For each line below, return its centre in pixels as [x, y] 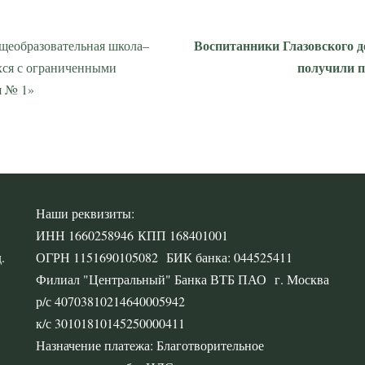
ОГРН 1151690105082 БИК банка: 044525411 [164, 257]
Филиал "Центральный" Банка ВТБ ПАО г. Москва [182, 279]
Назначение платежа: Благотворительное [150, 345]
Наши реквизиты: [85, 213]
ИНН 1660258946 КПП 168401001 [132, 235]
